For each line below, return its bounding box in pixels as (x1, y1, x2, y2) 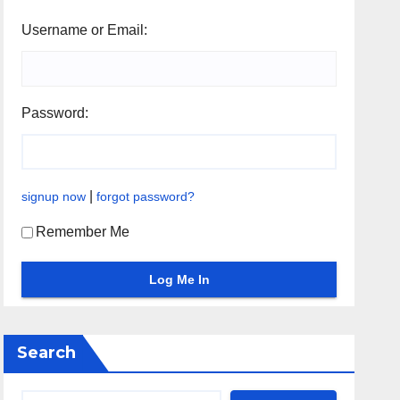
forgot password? (96, 189, 196, 204)
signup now (21, 189, 87, 204)
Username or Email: (21, 22, 148, 37)
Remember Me (36, 224, 130, 239)
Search (17, 343, 77, 362)
